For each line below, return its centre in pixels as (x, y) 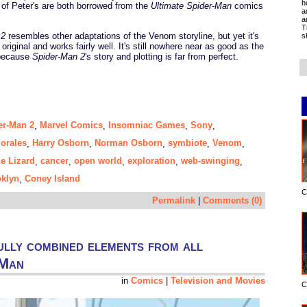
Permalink (174, 201)
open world (98, 161)
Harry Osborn (61, 143)
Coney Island (52, 179)
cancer (54, 161)
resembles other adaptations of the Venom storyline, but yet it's (132, 36)
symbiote (187, 143)
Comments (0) (232, 201)
